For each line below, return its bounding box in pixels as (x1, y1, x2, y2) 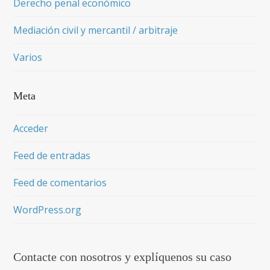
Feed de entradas (13, 149, 91, 162)
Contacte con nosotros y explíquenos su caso (13, 250, 232, 263)
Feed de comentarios (13, 176, 107, 189)
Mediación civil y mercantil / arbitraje (13, 24, 178, 37)
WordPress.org (13, 203, 82, 216)
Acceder (13, 122, 49, 135)
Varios (13, 51, 43, 64)
